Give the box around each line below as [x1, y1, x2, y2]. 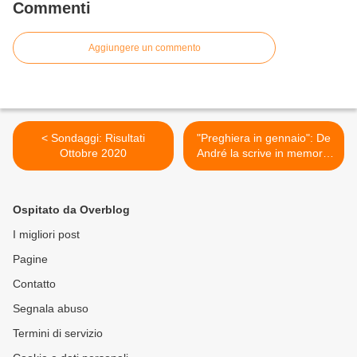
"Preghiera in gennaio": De [197, 131, 331, 145]
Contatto [13, 277, 56, 291]
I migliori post [13, 228, 80, 241]
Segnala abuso [13, 302, 88, 316]
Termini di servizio [13, 327, 103, 340]
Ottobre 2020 [60, 147, 127, 160]
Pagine [13, 253, 48, 266]
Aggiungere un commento [88, 42, 201, 54]
